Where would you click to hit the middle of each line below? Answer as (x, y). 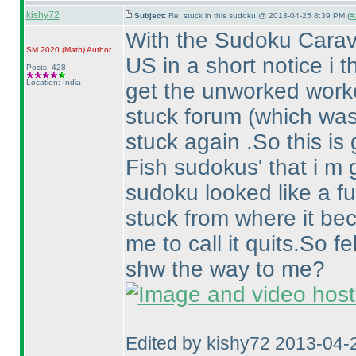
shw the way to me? (225, 269)
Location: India (53, 82)
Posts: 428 (46, 67)
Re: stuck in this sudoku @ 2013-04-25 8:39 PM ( (259, 15)
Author (98, 50)
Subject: (151, 15)
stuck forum (186, 116)
